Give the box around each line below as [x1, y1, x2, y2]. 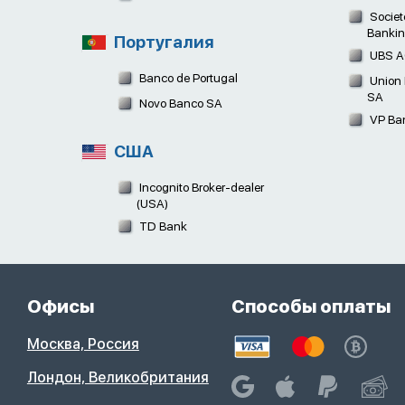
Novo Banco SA [136, 95, 222, 110]
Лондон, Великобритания [26, 369, 209, 387]
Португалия [109, 32, 214, 52]
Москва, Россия [26, 335, 139, 353]
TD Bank [136, 219, 187, 234]
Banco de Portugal [136, 71, 238, 86]
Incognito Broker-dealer [136, 179, 264, 194]
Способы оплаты [231, 296, 391, 318]
